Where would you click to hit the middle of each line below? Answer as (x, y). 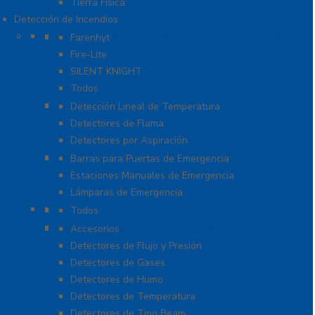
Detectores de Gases (118, 263)
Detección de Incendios (66, 19)
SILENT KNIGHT (106, 71)
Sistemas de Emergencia (123, 157)
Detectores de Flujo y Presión (136, 246)
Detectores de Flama (117, 123)
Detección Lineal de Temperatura (145, 107)
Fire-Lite (89, 54)
